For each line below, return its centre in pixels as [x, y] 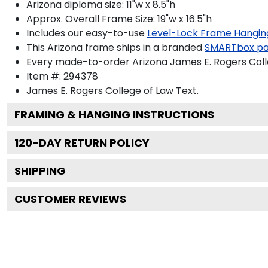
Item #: [45, 76]
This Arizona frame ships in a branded [114, 47]
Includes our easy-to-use [86, 33]
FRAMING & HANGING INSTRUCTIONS [114, 114]
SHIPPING [40, 170]
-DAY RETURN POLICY [91, 142]
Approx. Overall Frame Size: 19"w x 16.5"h [119, 19]
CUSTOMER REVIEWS [70, 199]
